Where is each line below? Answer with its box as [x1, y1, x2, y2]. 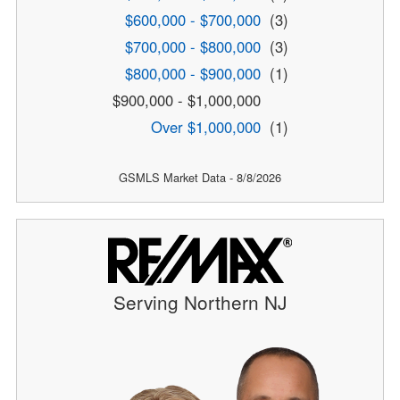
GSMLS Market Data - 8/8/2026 [119, 168, 281, 186]
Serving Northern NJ [113, 287, 287, 315]
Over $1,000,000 [150, 115, 261, 137]
